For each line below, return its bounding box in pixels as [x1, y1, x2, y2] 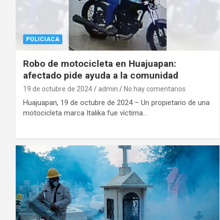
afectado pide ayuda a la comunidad [23, 70, 178, 82]
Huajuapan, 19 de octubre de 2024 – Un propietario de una [23, 98, 210, 108]
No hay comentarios [124, 85, 186, 93]
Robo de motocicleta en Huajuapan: [23, 58, 176, 70]
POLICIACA [26, 36, 59, 43]
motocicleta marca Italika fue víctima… [23, 109, 147, 118]
